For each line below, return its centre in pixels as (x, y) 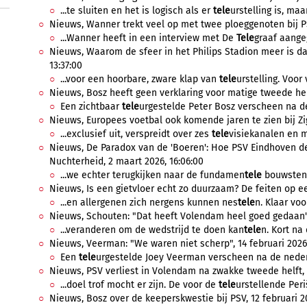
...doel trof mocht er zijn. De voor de (139, 285)
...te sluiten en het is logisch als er (137, 11)
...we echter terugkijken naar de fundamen (152, 175)
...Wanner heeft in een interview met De (148, 38)
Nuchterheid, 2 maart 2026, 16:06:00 (126, 161)
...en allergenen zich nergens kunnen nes (149, 202)
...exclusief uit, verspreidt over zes (136, 134)
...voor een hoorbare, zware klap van (140, 79)
